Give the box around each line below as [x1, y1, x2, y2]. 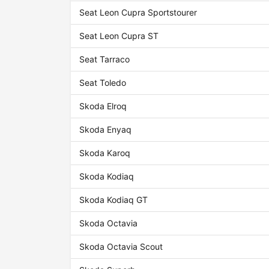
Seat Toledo [79, 77, 127, 88]
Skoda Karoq [79, 148, 131, 159]
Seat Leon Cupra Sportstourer [79, 7, 198, 18]
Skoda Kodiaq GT [79, 195, 148, 205]
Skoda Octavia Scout [79, 241, 163, 252]
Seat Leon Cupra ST [79, 31, 159, 41]
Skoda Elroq [79, 101, 127, 112]
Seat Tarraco [79, 54, 130, 65]
